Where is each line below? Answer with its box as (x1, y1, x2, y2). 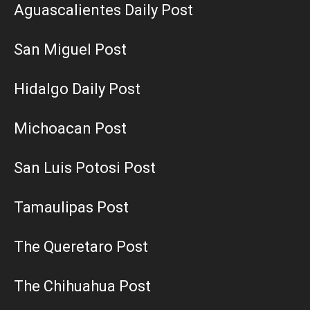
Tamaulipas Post (14, 198, 129, 216)
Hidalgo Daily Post (14, 80, 140, 98)
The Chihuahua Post (14, 277, 151, 295)
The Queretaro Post (14, 237, 148, 255)
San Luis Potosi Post (14, 158, 156, 176)
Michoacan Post (14, 119, 127, 137)
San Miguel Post (14, 40, 127, 58)
